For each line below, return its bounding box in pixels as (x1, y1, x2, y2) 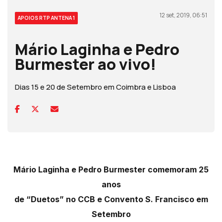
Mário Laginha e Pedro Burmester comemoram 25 (13, 165, 209, 175)
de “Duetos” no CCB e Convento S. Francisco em (14, 194, 208, 205)
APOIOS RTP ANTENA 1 (18, 14, 75, 22)
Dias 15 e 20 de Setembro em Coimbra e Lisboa (15, 82, 176, 93)
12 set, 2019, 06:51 (160, 11, 207, 20)
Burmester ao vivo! (15, 54, 156, 75)
